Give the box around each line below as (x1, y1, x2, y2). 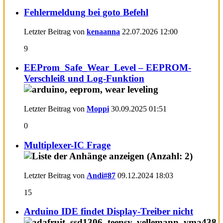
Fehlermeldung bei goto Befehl (24, 7, 148, 18)
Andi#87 (87, 171, 115, 180)
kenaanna (87, 27, 120, 36)
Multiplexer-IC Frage (24, 139, 111, 150)
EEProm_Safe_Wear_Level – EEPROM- (24, 62, 191, 73)
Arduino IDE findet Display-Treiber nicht (24, 206, 193, 217)
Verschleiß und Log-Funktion (24, 73, 144, 84)
